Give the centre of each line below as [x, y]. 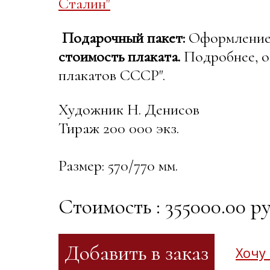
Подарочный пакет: [124, 38]
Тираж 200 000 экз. [119, 128]
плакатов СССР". [112, 75]
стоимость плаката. [119, 57]
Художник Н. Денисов [129, 110]
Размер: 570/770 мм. [118, 166]
